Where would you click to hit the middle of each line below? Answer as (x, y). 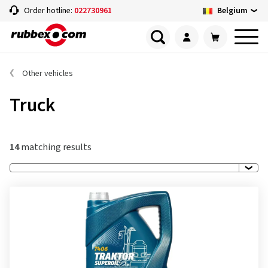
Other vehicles (48, 74)
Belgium (232, 10)
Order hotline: (49, 11)
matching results (55, 147)
